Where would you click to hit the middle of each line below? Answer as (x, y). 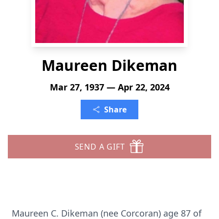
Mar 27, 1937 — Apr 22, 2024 (109, 87)
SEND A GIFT (100, 147)
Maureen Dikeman (109, 65)
